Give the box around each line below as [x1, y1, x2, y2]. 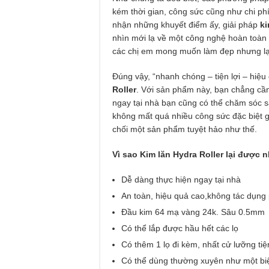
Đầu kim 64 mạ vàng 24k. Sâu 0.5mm [121, 207, 265, 217]
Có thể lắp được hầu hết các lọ [121, 223, 241, 233]
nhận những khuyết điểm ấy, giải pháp [112, 19, 260, 29]
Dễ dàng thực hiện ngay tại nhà [121, 174, 241, 184]
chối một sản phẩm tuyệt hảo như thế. [112, 124, 257, 134]
